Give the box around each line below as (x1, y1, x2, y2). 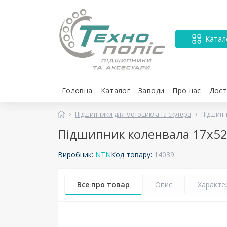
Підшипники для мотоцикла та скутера (75, 109, 191, 119)
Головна (62, 85, 93, 95)
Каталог (100, 85, 131, 95)
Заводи (138, 85, 165, 95)
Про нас (172, 85, 201, 95)
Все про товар (77, 179, 130, 190)
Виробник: (58, 149, 95, 160)
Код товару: (111, 149, 154, 160)
